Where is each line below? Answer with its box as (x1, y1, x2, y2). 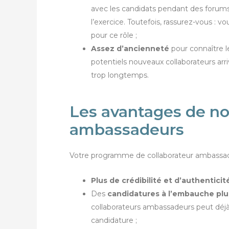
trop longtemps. (91, 71, 149, 80)
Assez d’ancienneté (91, 44, 169, 54)
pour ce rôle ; (91, 31, 137, 40)
